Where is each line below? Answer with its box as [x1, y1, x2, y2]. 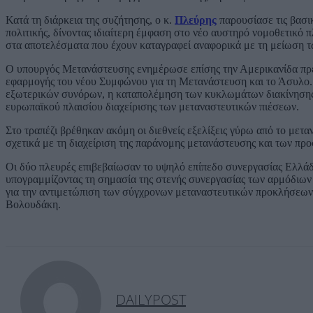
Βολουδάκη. [6, 198, 61, 210]
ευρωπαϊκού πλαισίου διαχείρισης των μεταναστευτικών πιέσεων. [6, 100, 299, 112]
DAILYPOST [116, 289, 186, 309]
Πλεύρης [175, 13, 217, 26]
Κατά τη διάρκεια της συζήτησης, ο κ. [6, 13, 175, 26]
